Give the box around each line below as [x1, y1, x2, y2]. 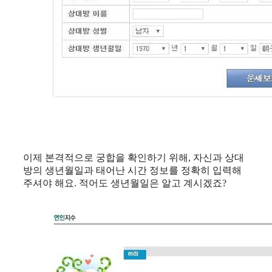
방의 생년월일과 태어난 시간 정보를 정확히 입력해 [23, 165, 242, 175]
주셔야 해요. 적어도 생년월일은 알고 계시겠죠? [23, 177, 226, 188]
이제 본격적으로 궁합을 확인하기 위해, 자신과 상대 [23, 152, 244, 163]
